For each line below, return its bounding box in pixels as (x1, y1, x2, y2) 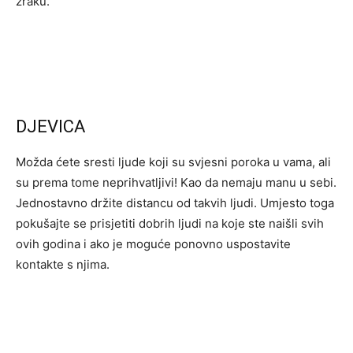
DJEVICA (16, 117, 85, 136)
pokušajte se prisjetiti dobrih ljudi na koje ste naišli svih (16, 216, 324, 231)
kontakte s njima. (16, 257, 110, 272)
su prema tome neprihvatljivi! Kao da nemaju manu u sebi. (16, 175, 336, 190)
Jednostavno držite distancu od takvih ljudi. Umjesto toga (16, 195, 334, 210)
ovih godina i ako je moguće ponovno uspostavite (16, 236, 291, 251)
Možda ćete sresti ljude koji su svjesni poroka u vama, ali (16, 154, 331, 169)
